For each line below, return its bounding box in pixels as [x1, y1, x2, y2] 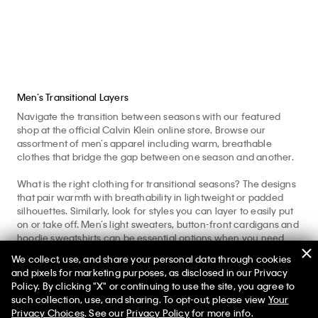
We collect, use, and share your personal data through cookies [11, 253, 292, 265]
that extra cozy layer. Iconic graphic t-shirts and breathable [17, 245, 283, 257]
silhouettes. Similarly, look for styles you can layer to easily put [17, 204, 294, 216]
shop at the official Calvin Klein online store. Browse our [17, 124, 266, 136]
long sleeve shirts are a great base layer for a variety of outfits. [17, 258, 297, 270]
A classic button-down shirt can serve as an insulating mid [17, 272, 277, 284]
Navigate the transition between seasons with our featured [17, 110, 281, 122]
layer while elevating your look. [17, 285, 157, 297]
